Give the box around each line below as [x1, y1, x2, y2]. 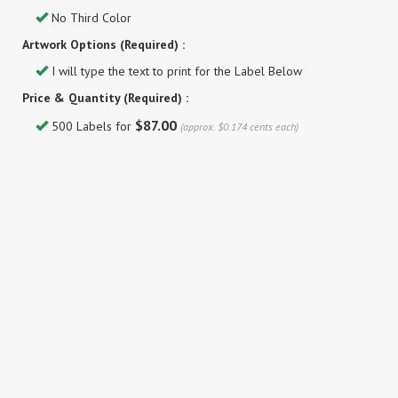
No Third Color [48, 10, 131, 26]
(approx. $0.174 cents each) [180, 120, 298, 133]
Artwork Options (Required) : [22, 36, 185, 52]
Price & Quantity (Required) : [22, 90, 188, 106]
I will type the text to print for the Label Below [48, 63, 302, 79]
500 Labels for [48, 118, 135, 134]
